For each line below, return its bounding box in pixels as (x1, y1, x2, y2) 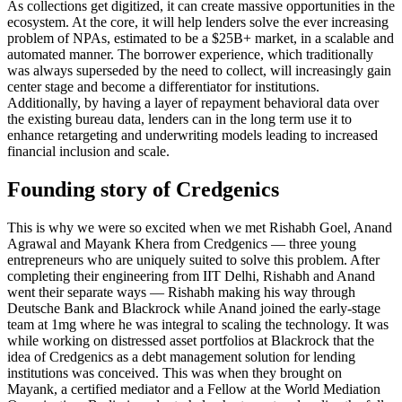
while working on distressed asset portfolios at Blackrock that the (7, 332, 374, 348)
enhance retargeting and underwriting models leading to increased (7, 127, 378, 144)
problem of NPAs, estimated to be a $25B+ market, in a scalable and (7, 31, 394, 47)
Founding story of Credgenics (7, 178, 279, 202)
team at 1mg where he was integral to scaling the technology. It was (7, 316, 389, 332)
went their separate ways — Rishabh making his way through (7, 284, 355, 300)
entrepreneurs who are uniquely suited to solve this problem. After (7, 251, 380, 267)
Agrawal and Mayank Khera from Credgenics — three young (7, 235, 356, 251)
